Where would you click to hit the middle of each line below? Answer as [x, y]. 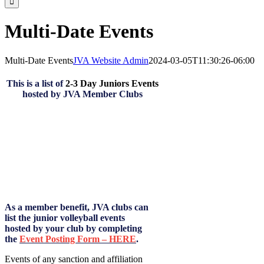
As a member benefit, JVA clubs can [77, 207]
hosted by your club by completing [73, 229]
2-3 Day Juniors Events [112, 84]
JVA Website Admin [111, 60]
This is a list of [36, 84]
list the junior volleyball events [65, 218]
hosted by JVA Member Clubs [83, 94]
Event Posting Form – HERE [78, 239]
